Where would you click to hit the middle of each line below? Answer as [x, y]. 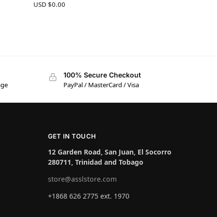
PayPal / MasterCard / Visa [101, 85]
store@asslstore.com [82, 179]
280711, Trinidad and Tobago [95, 162]
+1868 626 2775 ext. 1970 [88, 196]
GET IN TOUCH [72, 136]
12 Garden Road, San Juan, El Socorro [109, 152]
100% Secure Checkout [102, 75]
